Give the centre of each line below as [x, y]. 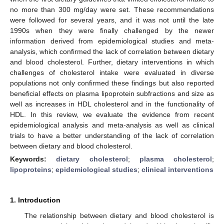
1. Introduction [35, 200]
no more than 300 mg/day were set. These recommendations [112, 9]
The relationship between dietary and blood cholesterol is [119, 215]
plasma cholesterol [175, 159]
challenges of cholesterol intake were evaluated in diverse [112, 72]
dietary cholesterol [92, 159]
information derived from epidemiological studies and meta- [112, 41]
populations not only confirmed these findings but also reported [112, 83]
